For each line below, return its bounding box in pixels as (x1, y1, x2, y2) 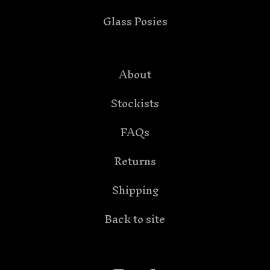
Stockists (111, 91, 159, 116)
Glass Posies (102, 9, 168, 34)
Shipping (111, 178, 159, 202)
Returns (114, 149, 156, 174)
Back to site (105, 207, 165, 231)
